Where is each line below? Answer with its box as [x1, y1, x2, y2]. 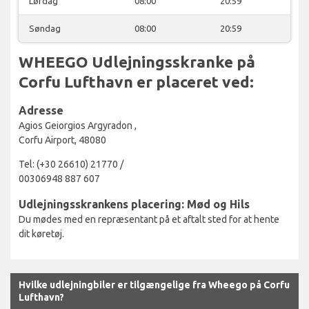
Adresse [19, 103, 63, 117]
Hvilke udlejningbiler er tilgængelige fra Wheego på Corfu [19, 279, 290, 290]
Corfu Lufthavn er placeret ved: [19, 72, 254, 90]
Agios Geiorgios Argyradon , [19, 119, 137, 131]
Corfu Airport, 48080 [19, 134, 106, 146]
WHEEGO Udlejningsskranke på [19, 52, 255, 70]
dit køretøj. [19, 228, 64, 239]
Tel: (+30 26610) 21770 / [19, 158, 123, 170]
